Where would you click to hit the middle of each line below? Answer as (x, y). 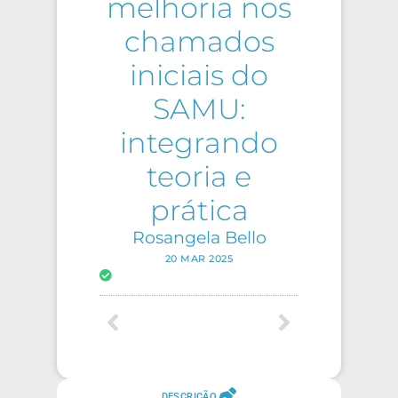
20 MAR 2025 (199, 259)
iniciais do (199, 76)
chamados (199, 42)
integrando (199, 143)
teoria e (199, 177)
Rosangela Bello (199, 238)
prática (199, 211)
